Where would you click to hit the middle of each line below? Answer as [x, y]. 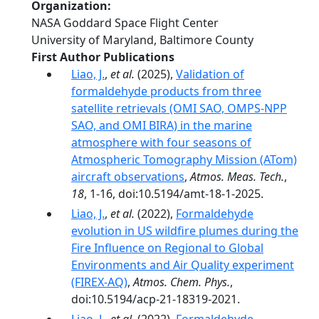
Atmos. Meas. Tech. [237, 177]
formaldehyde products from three [166, 91]
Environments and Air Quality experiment [183, 265]
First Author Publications [103, 57]
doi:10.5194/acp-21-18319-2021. [156, 299]
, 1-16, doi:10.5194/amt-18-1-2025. [174, 194]
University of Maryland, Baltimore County [142, 40]
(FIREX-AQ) [99, 282]
